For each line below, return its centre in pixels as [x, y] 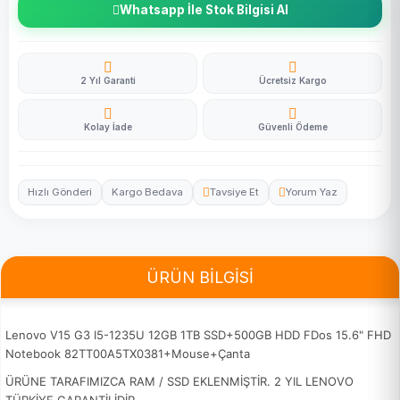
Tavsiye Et [234, 192]
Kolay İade [108, 127]
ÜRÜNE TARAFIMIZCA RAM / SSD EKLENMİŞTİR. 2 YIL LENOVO [179, 381]
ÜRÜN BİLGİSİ [200, 277]
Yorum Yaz [312, 192]
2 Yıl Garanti [108, 80]
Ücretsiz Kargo [292, 80]
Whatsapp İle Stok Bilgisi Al [204, 10]
